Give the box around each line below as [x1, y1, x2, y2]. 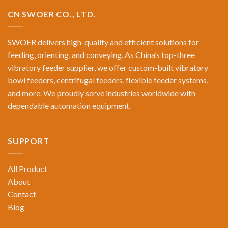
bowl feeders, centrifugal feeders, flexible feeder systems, [8, 75, 208, 85]
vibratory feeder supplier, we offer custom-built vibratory [8, 62, 208, 72]
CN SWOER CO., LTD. [8, 9, 96, 19]
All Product [8, 163, 47, 174]
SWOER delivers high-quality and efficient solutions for [8, 37, 199, 47]
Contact [8, 189, 36, 199]
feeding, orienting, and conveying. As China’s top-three [8, 49, 195, 60]
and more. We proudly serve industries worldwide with [8, 88, 195, 98]
